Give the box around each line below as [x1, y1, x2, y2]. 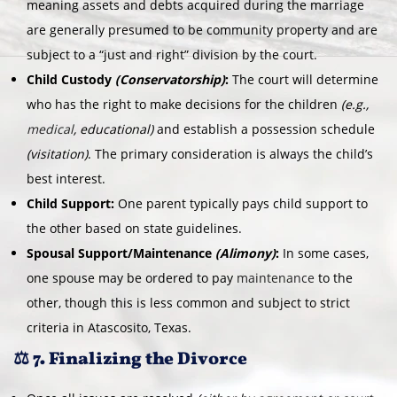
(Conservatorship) [115, 70, 225, 88]
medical [27, 120, 74, 137]
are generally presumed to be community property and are [27, 20, 378, 38]
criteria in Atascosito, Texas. [27, 318, 191, 336]
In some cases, [279, 244, 369, 261]
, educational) [74, 120, 153, 137]
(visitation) [27, 144, 88, 162]
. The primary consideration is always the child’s [88, 144, 373, 162]
